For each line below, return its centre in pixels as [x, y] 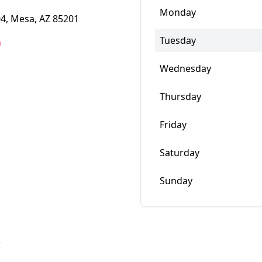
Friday [173, 125]
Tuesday [178, 40]
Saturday [180, 153]
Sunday [176, 181]
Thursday [180, 96]
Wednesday [185, 68]
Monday [178, 12]
